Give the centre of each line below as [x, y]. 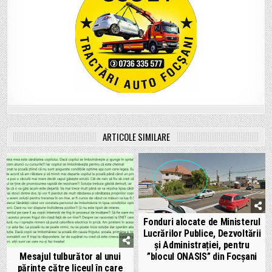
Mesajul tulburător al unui [70, 257]
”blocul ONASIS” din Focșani [202, 256]
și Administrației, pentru [202, 245]
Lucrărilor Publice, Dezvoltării [202, 233]
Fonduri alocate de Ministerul [202, 222]
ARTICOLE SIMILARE [136, 136]
